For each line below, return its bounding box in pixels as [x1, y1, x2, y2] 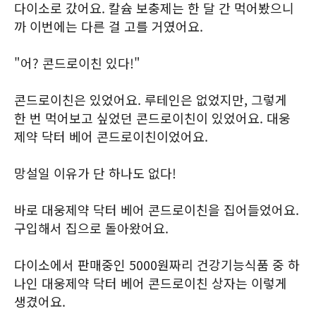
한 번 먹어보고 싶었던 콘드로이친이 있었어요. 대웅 [14, 109, 291, 127]
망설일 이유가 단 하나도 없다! [14, 164, 176, 182]
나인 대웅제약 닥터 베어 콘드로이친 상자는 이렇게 [14, 274, 287, 292]
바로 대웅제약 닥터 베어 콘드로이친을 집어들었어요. [14, 200, 299, 219]
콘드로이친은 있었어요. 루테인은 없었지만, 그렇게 [14, 90, 287, 109]
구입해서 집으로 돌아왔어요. [14, 219, 169, 237]
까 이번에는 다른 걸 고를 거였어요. [14, 17, 203, 35]
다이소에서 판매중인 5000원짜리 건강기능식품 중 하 [14, 255, 300, 274]
